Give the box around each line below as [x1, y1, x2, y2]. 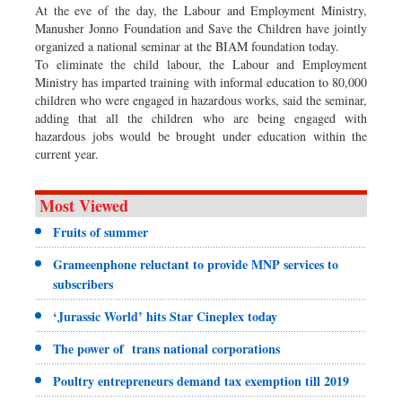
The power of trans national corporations [53, 338, 280, 358]
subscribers [53, 274, 113, 293]
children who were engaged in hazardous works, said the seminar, [35, 91, 367, 109]
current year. [35, 144, 99, 162]
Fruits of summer [53, 222, 148, 241]
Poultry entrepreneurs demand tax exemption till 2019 [53, 371, 349, 390]
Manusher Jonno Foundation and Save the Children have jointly [35, 19, 367, 37]
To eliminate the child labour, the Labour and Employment [35, 55, 367, 73]
